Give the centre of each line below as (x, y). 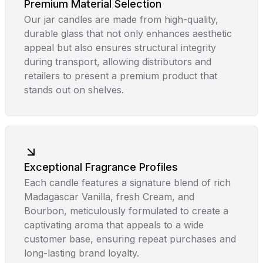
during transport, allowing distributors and (118, 62)
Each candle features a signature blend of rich (127, 183)
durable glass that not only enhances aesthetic (128, 33)
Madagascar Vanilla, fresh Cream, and (109, 197)
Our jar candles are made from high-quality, (121, 19)
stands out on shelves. (74, 90)
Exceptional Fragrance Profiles (101, 167)
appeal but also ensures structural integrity (120, 48)
